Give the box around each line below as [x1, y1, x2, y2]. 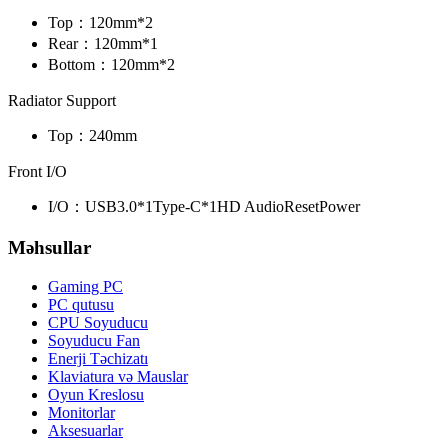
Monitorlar [48, 403, 115, 421]
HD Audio [217, 198, 284, 216]
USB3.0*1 [85, 198, 153, 216]
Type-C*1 [153, 198, 217, 216]
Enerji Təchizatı [48, 349, 148, 367]
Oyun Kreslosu [48, 385, 144, 403]
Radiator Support [8, 92, 116, 110]
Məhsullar [8, 237, 91, 259]
